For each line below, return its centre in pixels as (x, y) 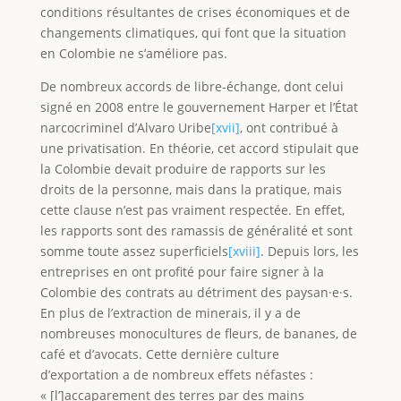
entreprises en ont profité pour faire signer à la (182, 271)
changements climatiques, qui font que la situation (193, 32)
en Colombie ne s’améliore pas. (133, 53)
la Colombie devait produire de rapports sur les (183, 168)
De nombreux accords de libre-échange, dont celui (192, 86)
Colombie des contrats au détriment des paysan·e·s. (196, 292)
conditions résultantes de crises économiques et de (195, 12)
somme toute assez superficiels (134, 251)
